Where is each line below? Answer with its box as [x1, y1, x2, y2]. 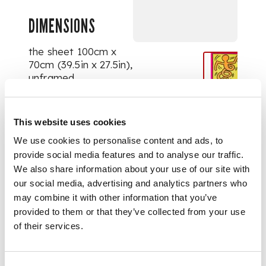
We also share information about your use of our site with [14, 164, 250, 174]
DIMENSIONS [28, 14, 96, 37]
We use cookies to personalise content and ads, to [14, 135, 223, 145]
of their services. [14, 221, 83, 231]
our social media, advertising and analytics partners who [14, 178, 247, 188]
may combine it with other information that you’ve [14, 192, 217, 202]
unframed [28, 71, 75, 84]
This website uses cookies [14, 116, 126, 127]
